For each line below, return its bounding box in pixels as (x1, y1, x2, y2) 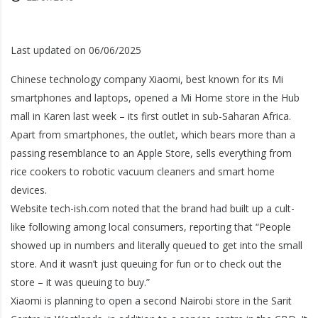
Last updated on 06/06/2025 (11, 43, 141, 57)
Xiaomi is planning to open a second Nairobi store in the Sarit (11, 294, 292, 307)
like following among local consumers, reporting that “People (11, 220, 291, 234)
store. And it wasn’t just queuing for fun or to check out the (11, 257, 282, 270)
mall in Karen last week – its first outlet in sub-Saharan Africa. (11, 109, 291, 123)
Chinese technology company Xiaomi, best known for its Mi (11, 72, 283, 86)
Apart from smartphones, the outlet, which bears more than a (11, 128, 295, 141)
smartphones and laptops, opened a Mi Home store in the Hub (11, 91, 300, 104)
